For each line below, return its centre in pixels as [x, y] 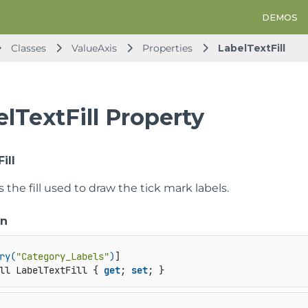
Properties [169, 48]
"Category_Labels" [62, 257]
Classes [30, 48]
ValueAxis [94, 48]
